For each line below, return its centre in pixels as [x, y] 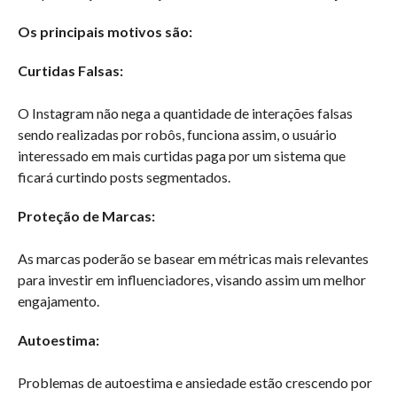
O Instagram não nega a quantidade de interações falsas [185, 113]
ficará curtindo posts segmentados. [124, 177]
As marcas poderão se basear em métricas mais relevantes [193, 258]
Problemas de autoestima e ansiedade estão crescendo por [195, 382]
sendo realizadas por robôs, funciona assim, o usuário [177, 134]
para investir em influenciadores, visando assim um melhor [191, 280]
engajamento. [58, 301]
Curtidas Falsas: [70, 70]
